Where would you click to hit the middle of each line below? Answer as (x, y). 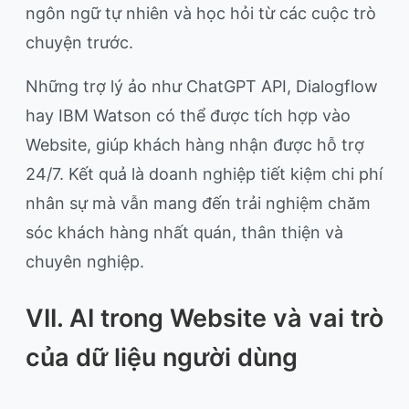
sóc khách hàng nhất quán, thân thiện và (184, 233)
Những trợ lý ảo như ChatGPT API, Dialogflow (202, 87)
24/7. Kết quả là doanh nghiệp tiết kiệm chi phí (204, 174)
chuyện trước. (79, 43)
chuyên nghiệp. (85, 262)
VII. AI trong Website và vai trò (204, 319)
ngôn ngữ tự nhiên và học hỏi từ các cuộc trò (201, 14)
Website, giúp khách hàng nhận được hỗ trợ (195, 145)
